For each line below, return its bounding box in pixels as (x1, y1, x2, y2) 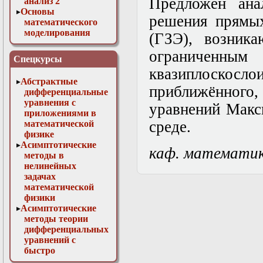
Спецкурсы (14, 54, 62, 64)
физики (24, 193, 55, 203)
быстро (24, 245, 55, 255)
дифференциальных (24, 224, 109, 234)
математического (24, 17, 97, 27)
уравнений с (24, 235, 76, 245)
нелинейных (24, 161, 76, 171)
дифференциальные (24, 87, 108, 97)
